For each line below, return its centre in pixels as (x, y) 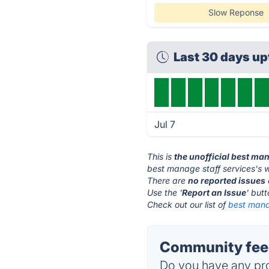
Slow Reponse (236, 12)
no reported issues (227, 180)
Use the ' (165, 192)
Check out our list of (188, 204)
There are (168, 180)
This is (161, 156)
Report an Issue (214, 192)
